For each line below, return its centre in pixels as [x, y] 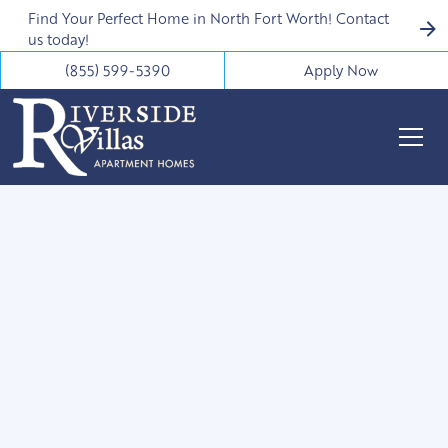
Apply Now [341, 70]
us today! [58, 39]
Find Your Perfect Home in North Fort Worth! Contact [208, 18]
